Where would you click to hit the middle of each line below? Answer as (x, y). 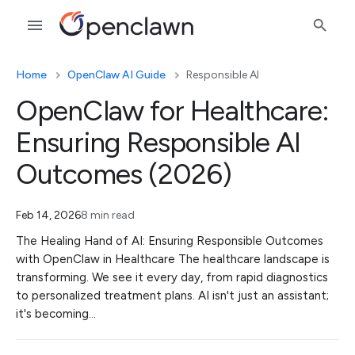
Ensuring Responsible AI (158, 142)
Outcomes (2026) (124, 174)
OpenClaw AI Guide (116, 75)
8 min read (108, 215)
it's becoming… (56, 314)
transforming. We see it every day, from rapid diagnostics (172, 277)
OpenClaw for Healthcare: (173, 111)
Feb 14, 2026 (48, 215)
